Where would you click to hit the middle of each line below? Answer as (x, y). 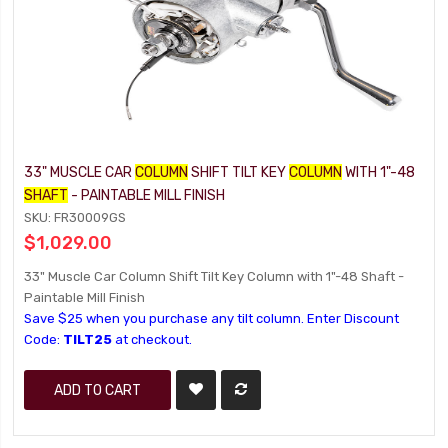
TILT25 (88, 339)
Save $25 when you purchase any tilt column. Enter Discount (212, 318)
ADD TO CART (98, 390)
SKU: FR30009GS (75, 217)
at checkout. (152, 339)
